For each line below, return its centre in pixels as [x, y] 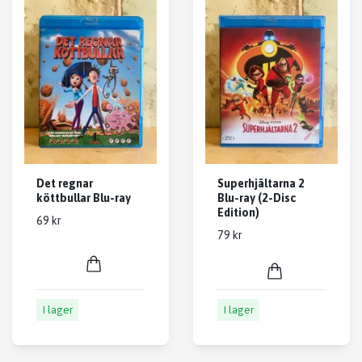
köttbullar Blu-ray [84, 198]
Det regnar [65, 184]
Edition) [238, 213]
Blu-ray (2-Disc [257, 198]
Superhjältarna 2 [261, 184]
